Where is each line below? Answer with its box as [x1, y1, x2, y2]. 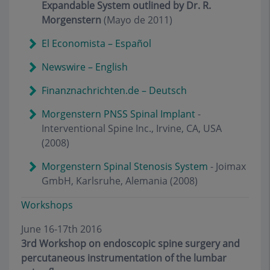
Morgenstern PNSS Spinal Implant [42, 107, 195, 121]
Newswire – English [42, 60, 128, 74]
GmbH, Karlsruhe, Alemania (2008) [42, 174, 198, 187]
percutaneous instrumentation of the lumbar [21, 251, 227, 265]
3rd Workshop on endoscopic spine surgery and [21, 237, 240, 250]
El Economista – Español [42, 37, 151, 50]
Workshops [21, 198, 73, 212]
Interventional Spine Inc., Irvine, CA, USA [42, 122, 222, 135]
